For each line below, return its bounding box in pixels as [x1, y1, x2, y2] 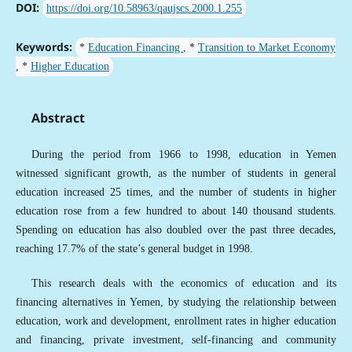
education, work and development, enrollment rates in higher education [15, 315, 337, 328]
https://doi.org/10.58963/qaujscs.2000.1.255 [46, 2, 242, 15]
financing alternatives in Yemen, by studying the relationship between [15, 296, 337, 309]
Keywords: [15, 39, 75, 55]
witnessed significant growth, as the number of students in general [15, 167, 337, 180]
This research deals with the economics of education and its [31, 277, 337, 290]
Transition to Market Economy [197, 42, 335, 54]
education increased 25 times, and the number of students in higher [15, 186, 337, 199]
